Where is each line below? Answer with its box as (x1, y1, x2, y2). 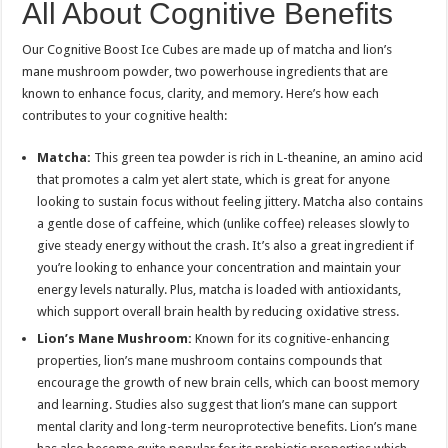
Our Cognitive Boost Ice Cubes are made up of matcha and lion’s (22, 42, 393, 58)
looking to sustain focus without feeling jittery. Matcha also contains (37, 194, 424, 210)
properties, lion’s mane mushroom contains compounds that (37, 353, 383, 369)
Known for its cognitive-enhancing (192, 331, 391, 347)
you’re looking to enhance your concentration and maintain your (37, 260, 402, 276)
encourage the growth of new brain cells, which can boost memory (37, 375, 420, 391)
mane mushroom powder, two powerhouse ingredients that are (22, 64, 389, 80)
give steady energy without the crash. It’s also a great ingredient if (37, 238, 415, 254)
